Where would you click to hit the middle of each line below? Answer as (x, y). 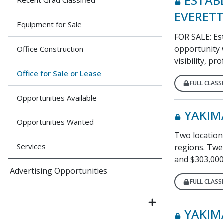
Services (31, 146)
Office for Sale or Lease (59, 73)
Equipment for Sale (49, 24)
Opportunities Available (57, 98)
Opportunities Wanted (55, 122)
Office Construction (50, 49)
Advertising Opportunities (58, 171)
